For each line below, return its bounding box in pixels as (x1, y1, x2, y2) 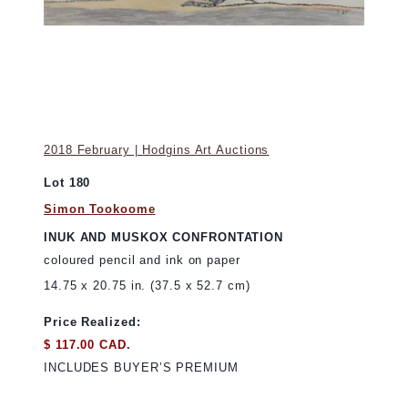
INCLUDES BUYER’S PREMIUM (44, 361, 239, 375)
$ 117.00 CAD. (44, 337, 131, 352)
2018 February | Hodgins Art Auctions (44, 142, 270, 157)
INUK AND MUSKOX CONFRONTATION (44, 229, 284, 244)
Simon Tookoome (44, 202, 156, 217)
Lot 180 (44, 175, 91, 189)
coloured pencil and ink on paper (44, 253, 240, 268)
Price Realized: (44, 314, 141, 329)
